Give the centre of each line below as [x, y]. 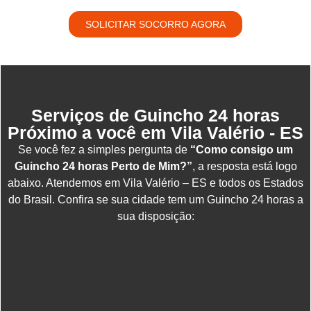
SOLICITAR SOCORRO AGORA [155, 24]
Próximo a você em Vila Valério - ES [155, 132]
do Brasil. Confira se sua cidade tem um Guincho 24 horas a [155, 199]
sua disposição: [155, 216]
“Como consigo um [242, 149]
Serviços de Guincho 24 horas [155, 115]
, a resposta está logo [244, 166]
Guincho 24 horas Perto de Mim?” [103, 166]
